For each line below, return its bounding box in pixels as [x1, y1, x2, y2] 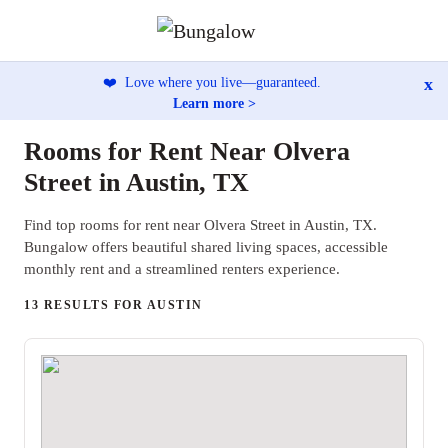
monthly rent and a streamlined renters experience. [24, 261, 340, 277]
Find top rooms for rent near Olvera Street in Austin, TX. [24, 217, 377, 233]
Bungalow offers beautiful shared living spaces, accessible [24, 239, 388, 255]
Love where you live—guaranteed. [121, 74, 321, 90]
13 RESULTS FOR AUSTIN [24, 298, 203, 312]
